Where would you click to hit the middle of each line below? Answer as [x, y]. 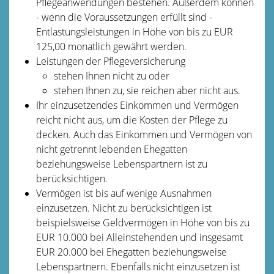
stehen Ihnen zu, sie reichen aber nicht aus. [147, 90]
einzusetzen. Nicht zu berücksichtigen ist [124, 208]
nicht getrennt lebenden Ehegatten [111, 149]
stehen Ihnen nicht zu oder [111, 76]
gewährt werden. [150, 46]
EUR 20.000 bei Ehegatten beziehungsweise [131, 252]
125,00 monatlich [74, 46]
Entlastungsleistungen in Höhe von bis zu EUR [134, 31]
